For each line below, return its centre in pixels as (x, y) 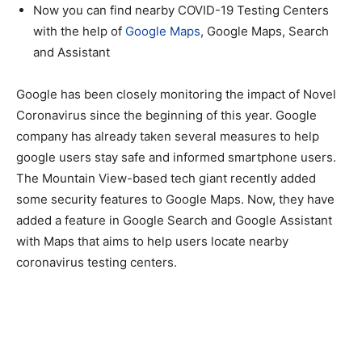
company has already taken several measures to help (168, 136)
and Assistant (72, 52)
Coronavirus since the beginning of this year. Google (166, 115)
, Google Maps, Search (265, 31)
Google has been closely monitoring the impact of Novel (176, 94)
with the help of (78, 31)
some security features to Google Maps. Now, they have (175, 199)
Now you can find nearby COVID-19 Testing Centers (181, 10)
